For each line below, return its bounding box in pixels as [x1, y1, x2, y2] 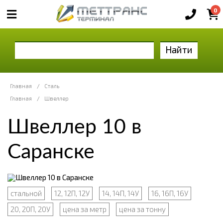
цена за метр [63, 204, 107, 214]
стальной [10, 188, 42, 198]
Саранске [7, 141, 95, 162]
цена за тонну [119, 204, 166, 214]
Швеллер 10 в [7, 116, 141, 137]
